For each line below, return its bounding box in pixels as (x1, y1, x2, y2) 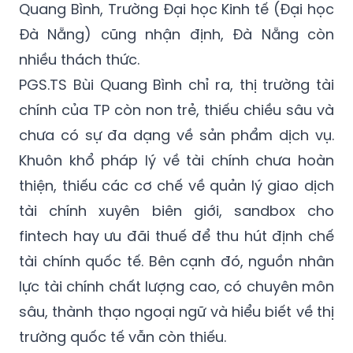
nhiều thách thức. (19, 50, 139, 70)
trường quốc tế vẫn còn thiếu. (19, 327, 226, 347)
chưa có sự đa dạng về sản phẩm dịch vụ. (19, 125, 334, 146)
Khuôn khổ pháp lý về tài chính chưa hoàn (19, 150, 334, 171)
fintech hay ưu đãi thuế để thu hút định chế (19, 226, 334, 247)
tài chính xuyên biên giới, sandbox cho (19, 201, 334, 221)
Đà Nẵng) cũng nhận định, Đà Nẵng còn (19, 24, 334, 45)
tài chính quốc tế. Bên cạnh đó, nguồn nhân (19, 251, 334, 272)
